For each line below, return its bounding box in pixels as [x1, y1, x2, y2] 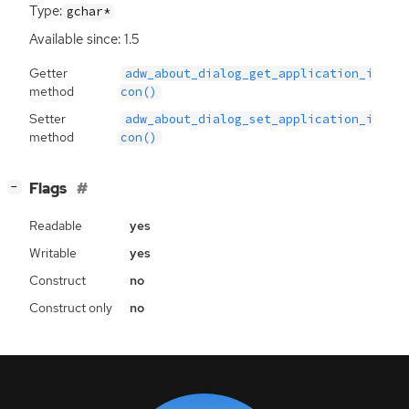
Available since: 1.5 [29, 29, 140, 48]
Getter [29, 64, 68, 81]
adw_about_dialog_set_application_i [125, 110, 374, 127]
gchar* [66, 3, 110, 19]
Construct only [29, 299, 112, 316]
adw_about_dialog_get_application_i [125, 65, 374, 81]
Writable [29, 244, 77, 261]
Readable [29, 216, 82, 234]
